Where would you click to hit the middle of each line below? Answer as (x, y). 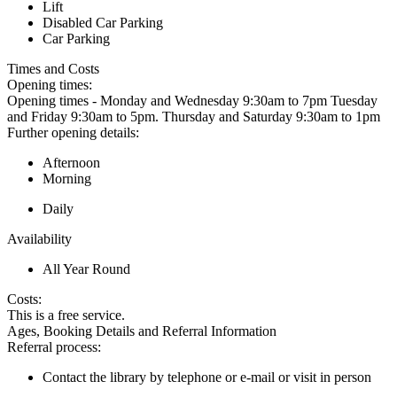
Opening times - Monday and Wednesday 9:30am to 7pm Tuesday (192, 100)
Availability (39, 238)
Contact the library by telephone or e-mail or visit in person (207, 377)
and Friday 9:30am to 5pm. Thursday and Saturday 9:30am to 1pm (194, 116)
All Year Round (86, 269)
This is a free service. (66, 315)
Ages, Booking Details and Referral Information (142, 331)
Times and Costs (53, 68)
